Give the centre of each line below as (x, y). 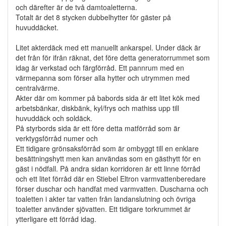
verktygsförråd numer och (57, 138)
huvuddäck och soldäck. (54, 118)
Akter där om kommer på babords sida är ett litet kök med (108, 98)
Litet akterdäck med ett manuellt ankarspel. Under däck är (108, 47)
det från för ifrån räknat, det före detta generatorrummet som (113, 57)
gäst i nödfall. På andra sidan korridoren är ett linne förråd (108, 168)
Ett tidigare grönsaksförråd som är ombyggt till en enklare (107, 148)
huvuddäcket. (37, 27)
